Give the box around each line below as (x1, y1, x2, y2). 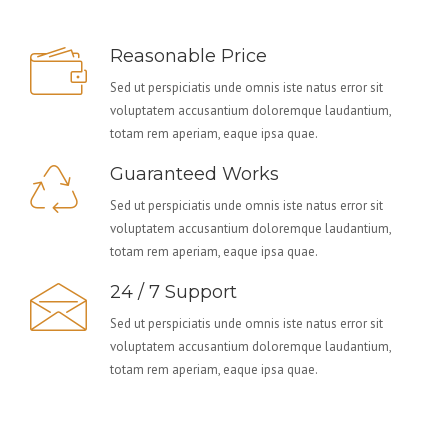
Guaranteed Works (110, 163, 279, 185)
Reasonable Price (110, 45, 267, 67)
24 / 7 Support (110, 281, 237, 303)
